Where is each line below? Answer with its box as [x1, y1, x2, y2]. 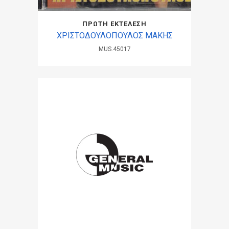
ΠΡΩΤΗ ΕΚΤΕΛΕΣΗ [82, 20, 147, 28]
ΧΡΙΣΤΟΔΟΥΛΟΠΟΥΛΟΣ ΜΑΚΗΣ [56, 31, 173, 40]
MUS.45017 [98, 45, 131, 53]
